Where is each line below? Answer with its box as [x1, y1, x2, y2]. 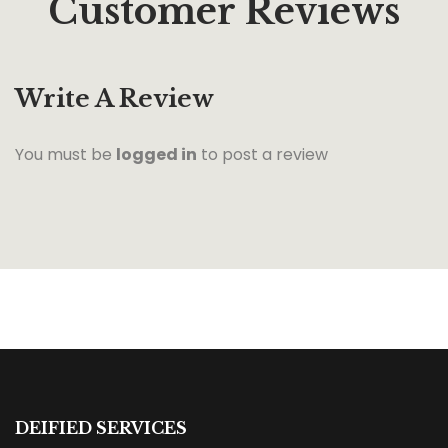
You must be [15, 143, 116, 167]
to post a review [197, 143, 328, 167]
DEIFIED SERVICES [15, 418, 187, 439]
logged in [116, 143, 197, 167]
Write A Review [15, 84, 214, 114]
